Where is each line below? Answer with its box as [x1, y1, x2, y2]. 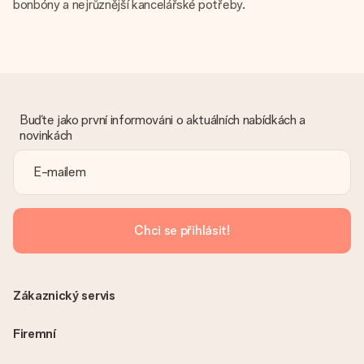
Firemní [13, 326, 56, 341]
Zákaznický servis [13, 288, 115, 303]
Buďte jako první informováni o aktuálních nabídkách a [19, 112, 306, 128]
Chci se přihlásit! [134, 223, 230, 238]
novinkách [19, 128, 73, 143]
